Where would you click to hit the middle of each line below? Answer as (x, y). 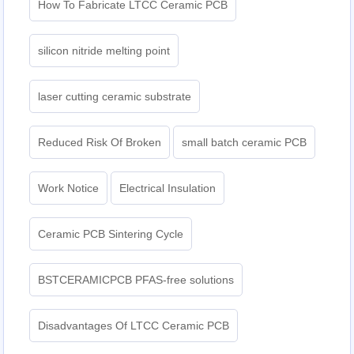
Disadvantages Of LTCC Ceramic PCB (134, 326)
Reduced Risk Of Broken (100, 143)
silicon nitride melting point (104, 51)
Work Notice (69, 188)
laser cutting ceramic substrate (115, 97)
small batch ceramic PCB (245, 143)
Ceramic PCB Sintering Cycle (111, 234)
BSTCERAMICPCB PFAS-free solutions (136, 280)
